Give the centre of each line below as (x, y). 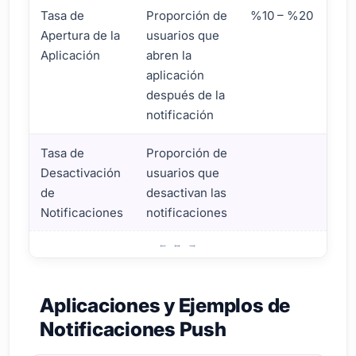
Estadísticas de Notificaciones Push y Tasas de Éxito (177, 240)
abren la (169, 55)
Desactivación (81, 172)
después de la (186, 95)
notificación (180, 114)
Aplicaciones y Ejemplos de (165, 305)
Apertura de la (81, 35)
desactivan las (187, 192)
